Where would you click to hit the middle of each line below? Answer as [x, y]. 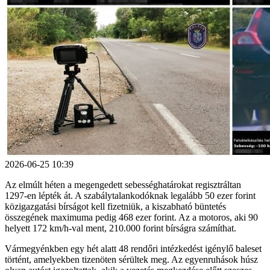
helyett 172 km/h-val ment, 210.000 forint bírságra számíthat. [121, 228]
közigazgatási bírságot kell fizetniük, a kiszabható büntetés [115, 206]
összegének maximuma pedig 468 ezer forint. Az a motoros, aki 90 [131, 217]
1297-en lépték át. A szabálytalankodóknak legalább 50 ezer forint [130, 195]
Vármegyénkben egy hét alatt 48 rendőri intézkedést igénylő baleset [133, 248]
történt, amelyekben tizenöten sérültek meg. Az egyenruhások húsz [131, 259]
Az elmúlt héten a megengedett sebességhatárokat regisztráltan [123, 184]
